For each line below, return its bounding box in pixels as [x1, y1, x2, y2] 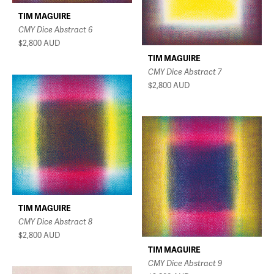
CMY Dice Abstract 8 [18, 216, 92, 228]
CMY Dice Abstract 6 [18, 24, 92, 35]
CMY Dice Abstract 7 [148, 66, 222, 78]
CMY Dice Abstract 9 [148, 257, 222, 269]
